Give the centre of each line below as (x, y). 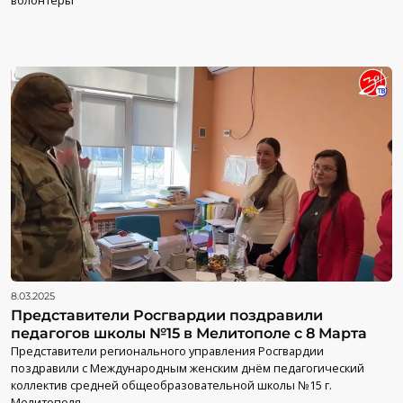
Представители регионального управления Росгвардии (167, 350)
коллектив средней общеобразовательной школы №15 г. (171, 385)
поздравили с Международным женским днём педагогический (188, 367)
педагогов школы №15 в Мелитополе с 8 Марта (189, 333)
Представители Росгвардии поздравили (167, 315)
